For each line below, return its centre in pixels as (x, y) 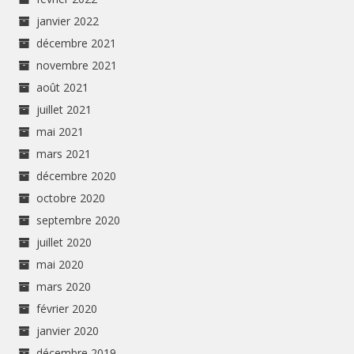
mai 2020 (60, 264)
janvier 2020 (68, 330)
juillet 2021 (64, 109)
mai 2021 (60, 131)
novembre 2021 (77, 65)
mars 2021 (64, 153)
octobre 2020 (71, 198)
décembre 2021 (77, 43)
